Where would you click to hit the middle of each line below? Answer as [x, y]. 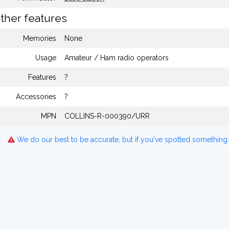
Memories [40, 38]
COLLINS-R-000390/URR [107, 116]
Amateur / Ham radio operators [117, 58]
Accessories [36, 97]
